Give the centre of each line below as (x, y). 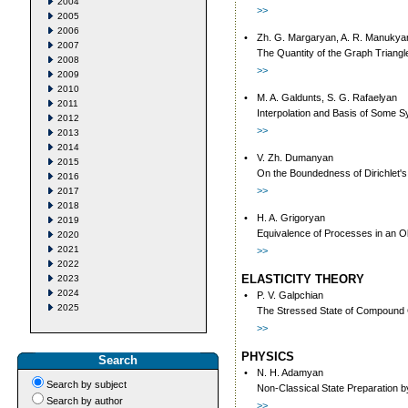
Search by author (85, 401)
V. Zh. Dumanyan (295, 158)
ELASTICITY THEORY (303, 279)
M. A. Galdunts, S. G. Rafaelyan (327, 97)
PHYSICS (268, 357)
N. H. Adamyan (290, 372)
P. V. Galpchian (290, 295)
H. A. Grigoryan (291, 218)
